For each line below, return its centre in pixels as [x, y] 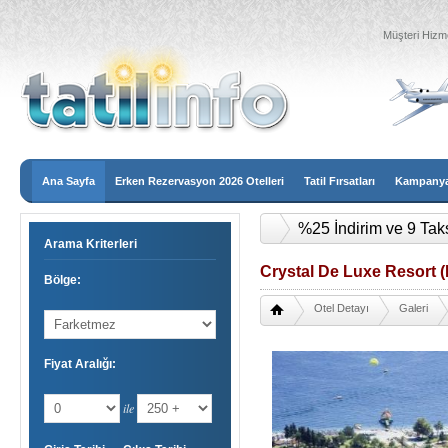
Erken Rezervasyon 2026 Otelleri [199, 181]
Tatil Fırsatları [339, 181]
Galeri [413, 308]
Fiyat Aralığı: [80, 364]
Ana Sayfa [68, 181]
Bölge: [62, 280]
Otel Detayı [341, 308]
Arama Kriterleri [90, 244]
